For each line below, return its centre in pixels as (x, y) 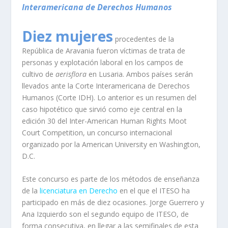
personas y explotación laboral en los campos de (102, 62)
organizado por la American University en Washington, (111, 144)
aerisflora (71, 74)
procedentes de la (144, 39)
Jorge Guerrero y (177, 203)
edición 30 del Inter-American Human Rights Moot (104, 121)
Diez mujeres (67, 36)
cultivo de (38, 74)
